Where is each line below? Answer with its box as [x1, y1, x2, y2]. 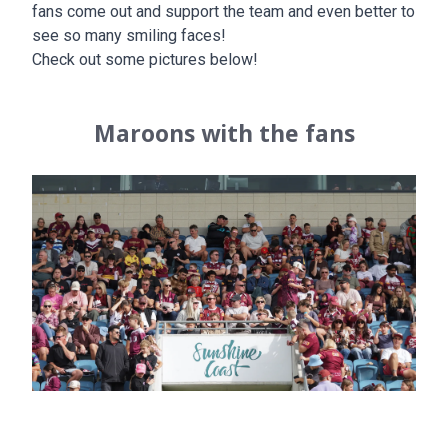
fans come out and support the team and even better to [32, 2, 415, 22]
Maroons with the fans [93, 118, 355, 150]
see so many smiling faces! [32, 26, 230, 46]
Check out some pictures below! [32, 50, 258, 70]
